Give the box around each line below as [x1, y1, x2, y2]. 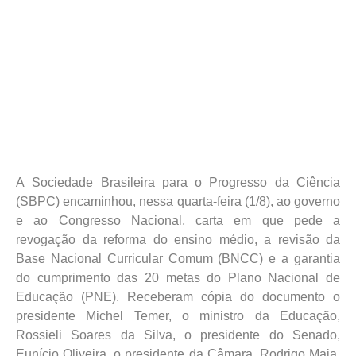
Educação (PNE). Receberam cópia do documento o [16, 290, 340, 304]
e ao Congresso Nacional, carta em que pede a [16, 214, 340, 227]
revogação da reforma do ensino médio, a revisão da [16, 233, 340, 246]
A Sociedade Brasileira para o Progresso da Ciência [16, 176, 340, 189]
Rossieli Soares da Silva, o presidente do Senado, [16, 328, 340, 342]
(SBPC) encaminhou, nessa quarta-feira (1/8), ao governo [16, 195, 340, 208]
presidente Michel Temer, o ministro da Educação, [16, 309, 340, 323]
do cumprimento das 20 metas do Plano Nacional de [16, 271, 340, 284]
